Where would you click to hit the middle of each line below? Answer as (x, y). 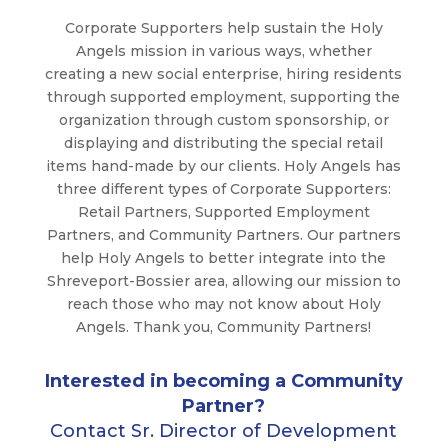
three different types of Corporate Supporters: (223, 188)
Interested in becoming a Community (223, 380)
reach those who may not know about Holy (223, 303)
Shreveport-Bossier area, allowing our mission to (223, 280)
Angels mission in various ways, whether (223, 50)
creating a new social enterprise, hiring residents (224, 73)
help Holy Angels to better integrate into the (224, 257)
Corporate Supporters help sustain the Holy (223, 27)
